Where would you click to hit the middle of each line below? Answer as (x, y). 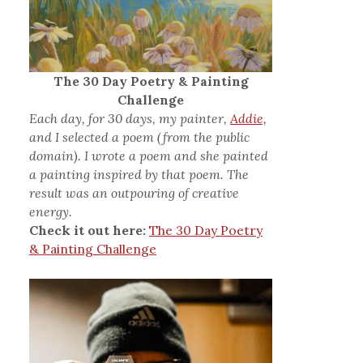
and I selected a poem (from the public (140, 137)
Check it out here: (88, 231)
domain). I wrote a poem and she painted (149, 156)
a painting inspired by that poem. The (139, 175)
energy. (51, 212)
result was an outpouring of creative (135, 193)
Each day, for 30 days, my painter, (130, 119)
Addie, (249, 119)
